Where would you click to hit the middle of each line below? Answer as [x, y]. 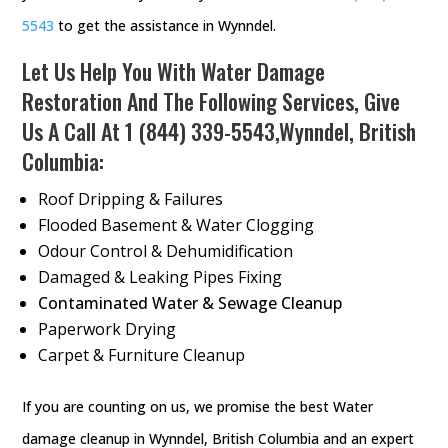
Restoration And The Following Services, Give [211, 100]
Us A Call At [74, 130]
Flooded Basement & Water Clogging [176, 224]
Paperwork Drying [107, 328]
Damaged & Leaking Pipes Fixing [160, 276]
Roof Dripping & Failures [131, 198]
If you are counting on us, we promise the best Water [198, 406]
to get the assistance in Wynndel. [165, 25]
